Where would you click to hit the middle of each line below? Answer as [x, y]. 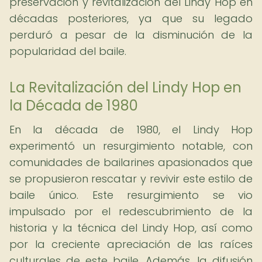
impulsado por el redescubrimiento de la [131, 211]
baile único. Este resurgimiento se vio [131, 195]
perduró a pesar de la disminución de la [131, 35]
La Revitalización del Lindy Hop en [125, 87]
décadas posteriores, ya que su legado [131, 18]
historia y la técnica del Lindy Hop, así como [131, 228]
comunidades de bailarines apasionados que [131, 162]
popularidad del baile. [68, 51]
